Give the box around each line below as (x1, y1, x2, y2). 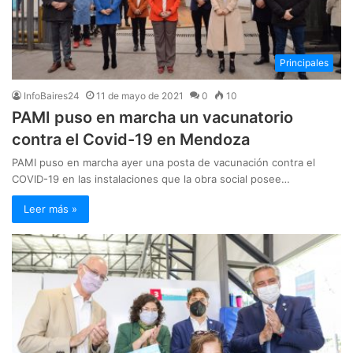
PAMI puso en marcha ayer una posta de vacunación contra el (12, 155, 315, 169)
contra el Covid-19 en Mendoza (12, 129, 254, 149)
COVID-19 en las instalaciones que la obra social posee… (12, 172, 290, 185)
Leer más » (24, 202, 77, 215)
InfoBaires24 (24, 89, 80, 102)
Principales (280, 56, 329, 69)
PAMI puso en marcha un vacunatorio (12, 107, 293, 127)
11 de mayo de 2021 (96, 89, 184, 102)
